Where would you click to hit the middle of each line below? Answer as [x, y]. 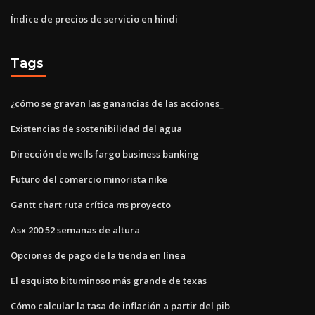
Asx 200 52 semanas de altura [75, 230]
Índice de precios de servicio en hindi [94, 19]
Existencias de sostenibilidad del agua [96, 128]
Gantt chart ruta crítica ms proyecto [91, 204]
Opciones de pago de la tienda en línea [98, 255]
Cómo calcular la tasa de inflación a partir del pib [120, 306]
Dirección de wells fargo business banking [105, 154]
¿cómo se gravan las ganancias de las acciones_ [117, 103]
